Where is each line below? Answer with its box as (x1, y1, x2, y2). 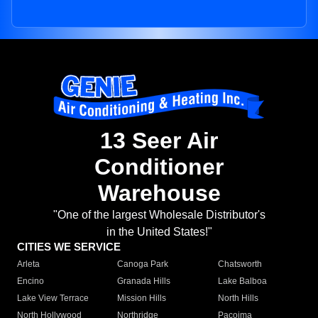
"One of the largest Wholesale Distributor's (53, 209, 265, 221)
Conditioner (94, 154, 224, 180)
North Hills (217, 293, 258, 304)
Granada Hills (117, 276, 171, 287)
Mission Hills (117, 293, 167, 304)
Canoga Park (117, 259, 169, 270)
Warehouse (97, 180, 221, 207)
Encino (17, 276, 44, 287)
